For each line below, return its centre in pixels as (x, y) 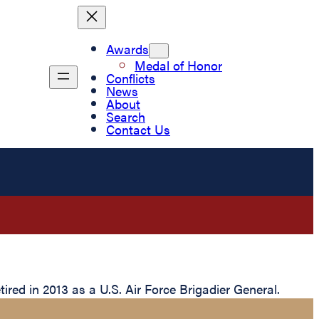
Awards (127, 48)
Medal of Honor (178, 65)
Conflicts (131, 78)
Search (126, 116)
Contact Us (138, 129)
